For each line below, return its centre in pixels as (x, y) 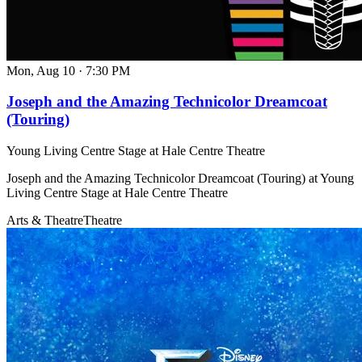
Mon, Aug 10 (41, 70)
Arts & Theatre (45, 220)
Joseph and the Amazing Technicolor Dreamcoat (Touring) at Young (180, 178)
